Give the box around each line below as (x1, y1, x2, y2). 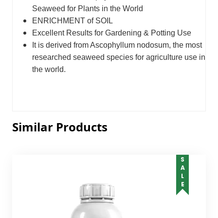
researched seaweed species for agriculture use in (32, 53, 205, 61)
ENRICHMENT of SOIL (32, 16, 113, 25)
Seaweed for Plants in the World (32, 4, 143, 13)
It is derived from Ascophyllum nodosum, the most (32, 40, 202, 49)
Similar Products (12, 118, 108, 135)
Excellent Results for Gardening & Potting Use (32, 28, 191, 37)
